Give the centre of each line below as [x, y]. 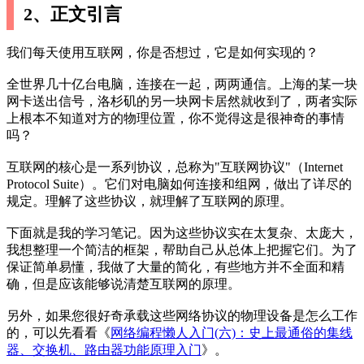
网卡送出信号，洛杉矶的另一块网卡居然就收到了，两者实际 [182, 101]
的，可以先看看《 [58, 332]
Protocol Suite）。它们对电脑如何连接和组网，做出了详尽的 [179, 184]
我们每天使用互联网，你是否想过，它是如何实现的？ [162, 52]
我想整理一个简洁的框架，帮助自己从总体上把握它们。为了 [182, 249]
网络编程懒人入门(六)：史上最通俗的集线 [232, 332]
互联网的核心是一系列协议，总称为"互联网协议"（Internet [175, 167]
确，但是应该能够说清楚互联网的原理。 [123, 284]
